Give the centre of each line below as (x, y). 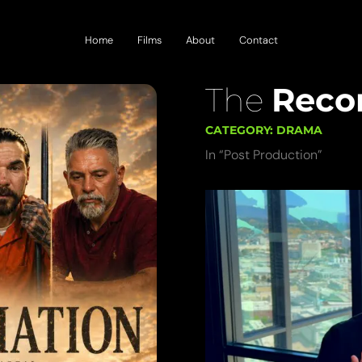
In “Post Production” (263, 154)
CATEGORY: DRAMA (263, 130)
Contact (258, 40)
